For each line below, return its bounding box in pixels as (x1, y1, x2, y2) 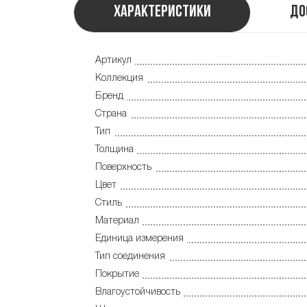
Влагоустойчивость (95, 288, 180, 297)
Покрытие (95, 270, 139, 280)
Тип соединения (95, 252, 165, 262)
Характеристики (113, 4, 211, 21)
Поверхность (95, 163, 151, 173)
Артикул (95, 56, 132, 66)
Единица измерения (95, 234, 184, 244)
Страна (95, 110, 127, 119)
